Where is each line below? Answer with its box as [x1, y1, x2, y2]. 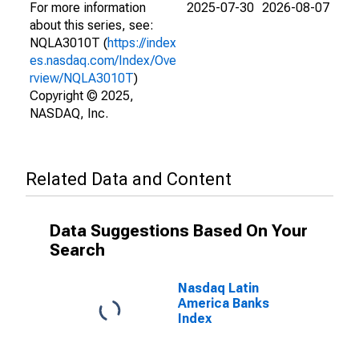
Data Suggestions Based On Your [50, 221, 308, 240]
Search [50, 240, 105, 260]
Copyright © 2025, [30, 88, 134, 103]
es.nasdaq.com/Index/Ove [30, 53, 176, 68]
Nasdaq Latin [178, 280, 259, 296]
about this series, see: [30, 18, 154, 33]
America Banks [178, 296, 269, 311]
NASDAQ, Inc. [30, 106, 108, 121]
